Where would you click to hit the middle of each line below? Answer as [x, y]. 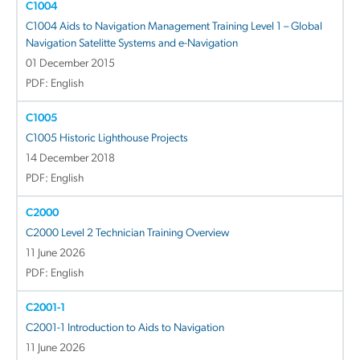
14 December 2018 [70, 158]
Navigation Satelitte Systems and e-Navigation [132, 43]
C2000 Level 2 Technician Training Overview [127, 233]
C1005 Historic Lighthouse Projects [107, 138]
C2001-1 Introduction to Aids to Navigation [125, 328]
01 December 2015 [70, 63]
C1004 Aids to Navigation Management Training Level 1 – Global [174, 27]
